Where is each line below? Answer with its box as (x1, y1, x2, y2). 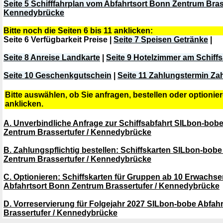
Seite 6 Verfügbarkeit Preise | (3, 35, 113, 44)
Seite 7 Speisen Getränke (113, 35, 208, 44)
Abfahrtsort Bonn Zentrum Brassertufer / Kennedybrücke (3, 182, 220, 190)
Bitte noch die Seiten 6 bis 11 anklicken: (3, 26, 153, 35)
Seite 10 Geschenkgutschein (3, 71, 111, 80)
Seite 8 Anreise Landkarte (3, 53, 100, 62)
